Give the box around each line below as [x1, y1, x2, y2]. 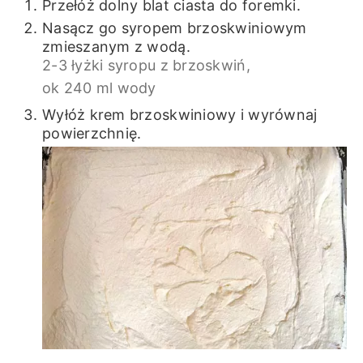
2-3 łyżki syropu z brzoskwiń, [41, 56, 250, 74]
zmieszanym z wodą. [41, 37, 190, 55]
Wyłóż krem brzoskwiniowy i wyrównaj [41, 105, 318, 123]
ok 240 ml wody [41, 79, 156, 96]
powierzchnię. [41, 124, 142, 142]
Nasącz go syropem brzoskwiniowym [41, 19, 307, 36]
